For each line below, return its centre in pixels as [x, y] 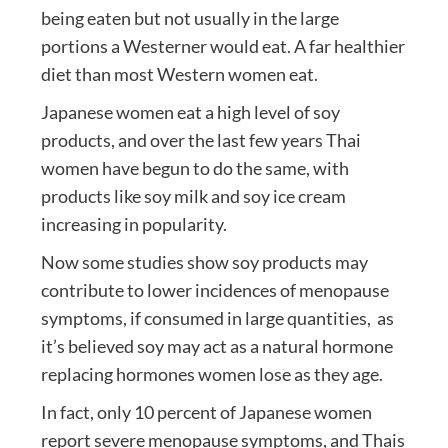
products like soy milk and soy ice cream [193, 196]
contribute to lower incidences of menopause [214, 290]
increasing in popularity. [133, 224]
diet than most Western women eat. [179, 74]
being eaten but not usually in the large [189, 18]
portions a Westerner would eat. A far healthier [222, 46]
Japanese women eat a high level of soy [190, 112]
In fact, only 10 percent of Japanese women [206, 412]
